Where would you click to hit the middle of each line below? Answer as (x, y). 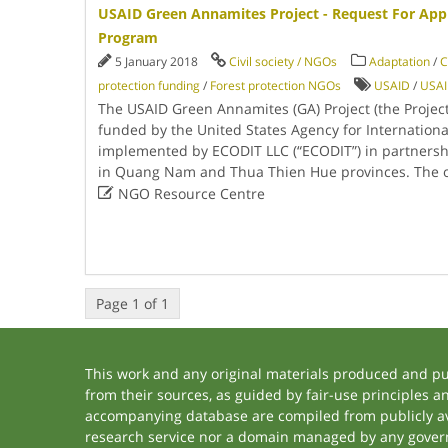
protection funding (148, 85)
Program (127, 37)
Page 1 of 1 (132, 303)
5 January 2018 (157, 61)
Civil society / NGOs (282, 61)
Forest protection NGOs (275, 85)
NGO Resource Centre (189, 193)
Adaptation (399, 61)
